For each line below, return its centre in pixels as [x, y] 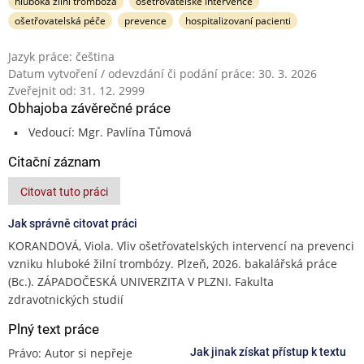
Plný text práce [54, 329]
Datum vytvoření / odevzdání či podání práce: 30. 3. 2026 [162, 73]
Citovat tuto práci [64, 191]
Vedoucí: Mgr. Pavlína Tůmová [110, 132]
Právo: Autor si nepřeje [70, 353]
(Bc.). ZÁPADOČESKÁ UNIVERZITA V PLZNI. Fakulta [141, 281]
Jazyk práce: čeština [61, 56]
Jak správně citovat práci [73, 223]
